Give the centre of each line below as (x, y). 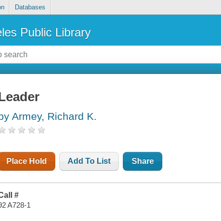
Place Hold (27, 161)
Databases (30, 7)
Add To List (89, 161)
